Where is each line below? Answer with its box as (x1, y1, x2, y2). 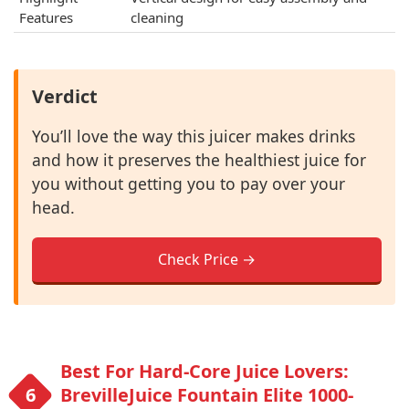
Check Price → (158, 249, 256, 270)
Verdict (32, 84, 98, 110)
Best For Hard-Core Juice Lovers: (60, 359, 349, 384)
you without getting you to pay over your (32, 173, 345, 195)
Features (19, 8, 73, 27)
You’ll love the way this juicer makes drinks (32, 125, 355, 148)
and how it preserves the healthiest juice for (32, 149, 366, 172)
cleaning (131, 8, 184, 27)
